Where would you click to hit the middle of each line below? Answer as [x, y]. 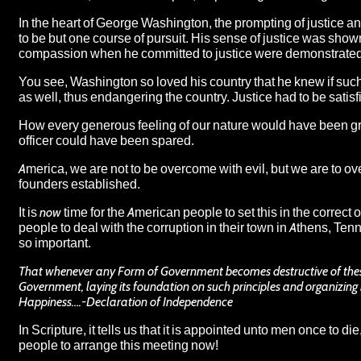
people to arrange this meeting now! [118, 345]
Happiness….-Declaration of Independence [126, 301]
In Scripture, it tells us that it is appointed [131, 330]
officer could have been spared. [106, 140]
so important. [55, 243]
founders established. [79, 184]
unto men [270, 330]
